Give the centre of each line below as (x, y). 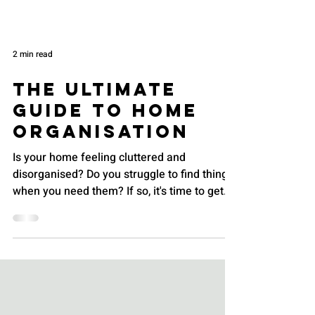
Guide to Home (105, 154)
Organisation (101, 175)
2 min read (33, 98)
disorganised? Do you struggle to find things (123, 218)
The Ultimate (95, 133)
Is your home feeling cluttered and (99, 201)
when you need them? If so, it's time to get (118, 235)
